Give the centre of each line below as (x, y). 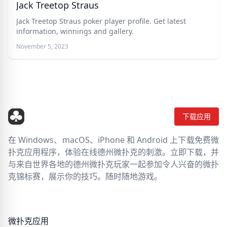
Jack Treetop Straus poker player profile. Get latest (101, 21)
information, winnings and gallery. (75, 31)
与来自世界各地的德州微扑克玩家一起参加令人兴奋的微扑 (113, 164)
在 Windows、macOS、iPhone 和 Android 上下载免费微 (113, 140)
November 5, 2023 (42, 46)
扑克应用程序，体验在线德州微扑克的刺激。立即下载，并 (113, 152)
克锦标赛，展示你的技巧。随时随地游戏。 (85, 176)
